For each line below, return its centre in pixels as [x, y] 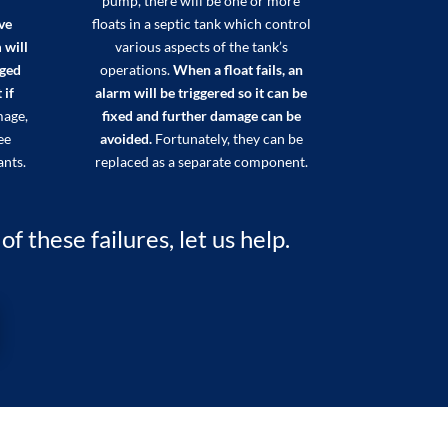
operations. [136, 70]
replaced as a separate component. [201, 162]
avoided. [125, 139]
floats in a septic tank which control [201, 24]
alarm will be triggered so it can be [201, 93]
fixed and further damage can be [201, 116]
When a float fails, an [237, 70]
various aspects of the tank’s [201, 47]
